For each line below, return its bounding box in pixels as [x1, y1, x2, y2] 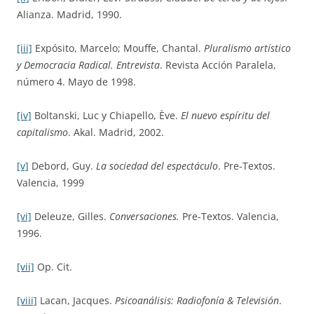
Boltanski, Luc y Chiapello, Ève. [32, 109, 181, 122]
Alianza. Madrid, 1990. [17, 8, 122, 21]
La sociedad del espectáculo [96, 159, 218, 172]
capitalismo [17, 125, 68, 139]
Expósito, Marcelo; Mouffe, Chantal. [32, 41, 204, 55]
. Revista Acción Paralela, [160, 58, 276, 71]
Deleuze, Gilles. [32, 210, 109, 223]
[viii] [17, 294, 37, 307]
